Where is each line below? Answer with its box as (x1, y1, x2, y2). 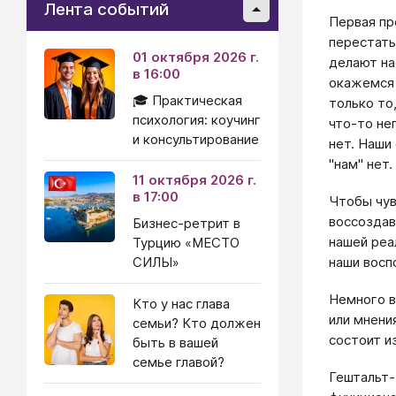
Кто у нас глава (133, 295, 230, 312)
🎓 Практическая (133, 92, 242, 109)
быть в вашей (133, 334, 218, 351)
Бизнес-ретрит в (133, 215, 240, 232)
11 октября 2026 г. (133, 171, 256, 188)
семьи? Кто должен (133, 315, 261, 331)
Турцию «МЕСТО (133, 234, 240, 251)
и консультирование (133, 131, 259, 148)
